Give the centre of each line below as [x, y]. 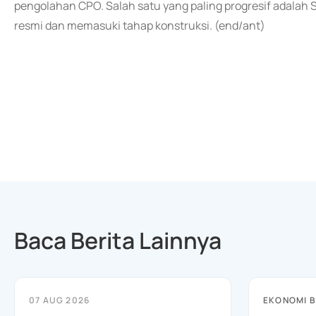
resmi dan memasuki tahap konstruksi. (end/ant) [140, 25]
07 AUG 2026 [60, 300]
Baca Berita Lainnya [118, 241]
